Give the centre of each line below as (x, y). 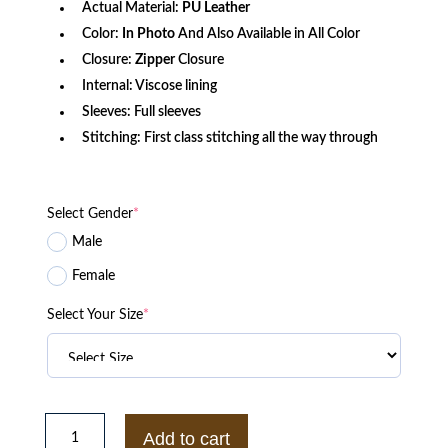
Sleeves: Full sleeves (141, 112)
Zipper (154, 60)
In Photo (148, 34)
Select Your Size (94, 315)
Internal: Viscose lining (149, 86)
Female (93, 275)
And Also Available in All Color (267, 34)
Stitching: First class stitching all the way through (229, 138)
